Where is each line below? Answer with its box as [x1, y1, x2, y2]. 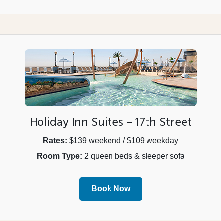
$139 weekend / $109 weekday [67, 136, 178, 145]
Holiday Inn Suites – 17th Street [29, 113, 192, 133]
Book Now [91, 184, 130, 193]
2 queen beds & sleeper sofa [82, 152, 184, 161]
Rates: [43, 136, 67, 145]
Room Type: [37, 152, 82, 161]
